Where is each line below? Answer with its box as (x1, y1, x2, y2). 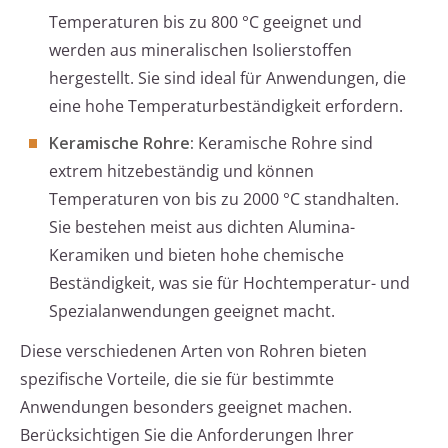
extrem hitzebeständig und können (49, 160, 314, 183)
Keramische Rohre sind (194, 132, 373, 155)
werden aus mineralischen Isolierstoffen (49, 39, 352, 62)
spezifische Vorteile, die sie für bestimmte (20, 368, 334, 391)
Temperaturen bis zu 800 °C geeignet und (49, 11, 362, 34)
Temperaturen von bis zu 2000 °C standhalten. (49, 188, 399, 211)
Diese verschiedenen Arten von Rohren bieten (20, 340, 367, 363)
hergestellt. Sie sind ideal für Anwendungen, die (49, 67, 406, 90)
